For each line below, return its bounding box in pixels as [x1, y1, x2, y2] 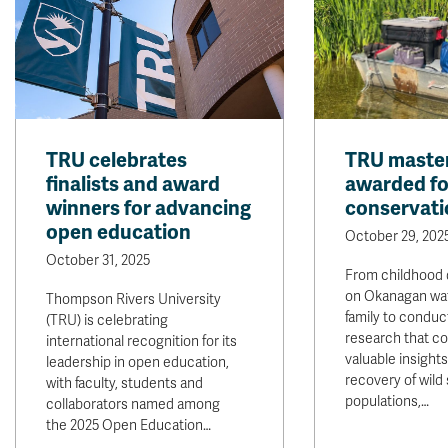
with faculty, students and [46, 375, 203, 392]
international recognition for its [46, 333, 237, 350]
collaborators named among [46, 396, 220, 413]
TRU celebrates [46, 148, 187, 173]
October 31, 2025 [46, 252, 150, 269]
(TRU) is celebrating [46, 312, 168, 329]
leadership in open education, [46, 354, 229, 371]
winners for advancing [46, 196, 251, 221]
